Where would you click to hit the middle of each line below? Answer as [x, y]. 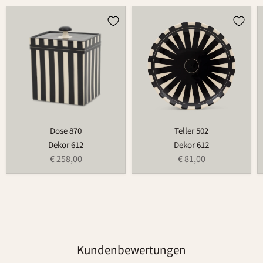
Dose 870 [66, 131]
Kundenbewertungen [131, 250]
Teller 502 [191, 131]
